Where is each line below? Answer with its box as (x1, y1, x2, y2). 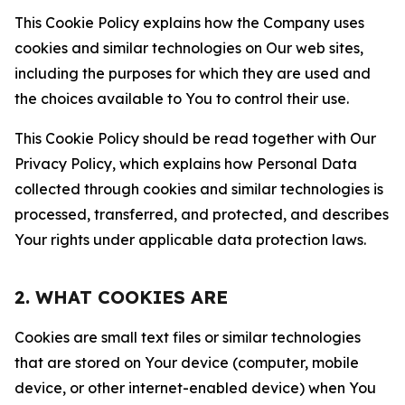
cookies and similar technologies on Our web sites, (14, 39, 363, 57)
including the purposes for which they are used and (14, 64, 371, 82)
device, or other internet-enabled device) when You (14, 379, 376, 397)
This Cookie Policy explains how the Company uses (14, 14, 364, 32)
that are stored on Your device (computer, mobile (14, 353, 359, 372)
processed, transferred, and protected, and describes (14, 205, 389, 223)
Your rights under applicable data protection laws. (14, 231, 366, 249)
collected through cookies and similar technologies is (14, 180, 383, 198)
